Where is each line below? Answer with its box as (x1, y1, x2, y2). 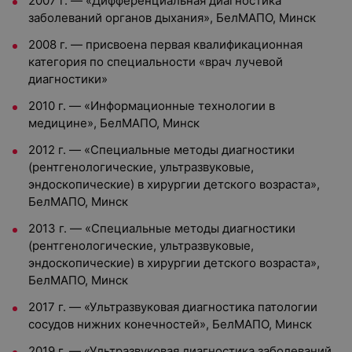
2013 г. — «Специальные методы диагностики (28, 221, 295, 236)
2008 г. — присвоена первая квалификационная (28, 37, 302, 52)
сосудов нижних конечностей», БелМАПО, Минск (28, 317, 312, 332)
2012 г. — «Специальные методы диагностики (28, 142, 295, 157)
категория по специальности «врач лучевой (28, 54, 283, 69)
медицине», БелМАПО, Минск (28, 115, 200, 130)
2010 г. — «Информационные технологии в (28, 98, 275, 113)
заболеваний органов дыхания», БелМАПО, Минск (28, 10, 316, 25)
